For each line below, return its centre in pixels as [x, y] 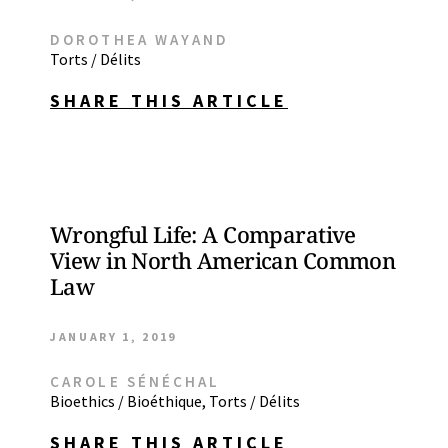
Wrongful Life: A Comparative [203, 234]
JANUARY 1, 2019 [114, 336]
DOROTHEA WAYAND [140, 39]
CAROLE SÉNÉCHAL [135, 381]
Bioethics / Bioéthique [126, 401]
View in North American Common [223, 260]
